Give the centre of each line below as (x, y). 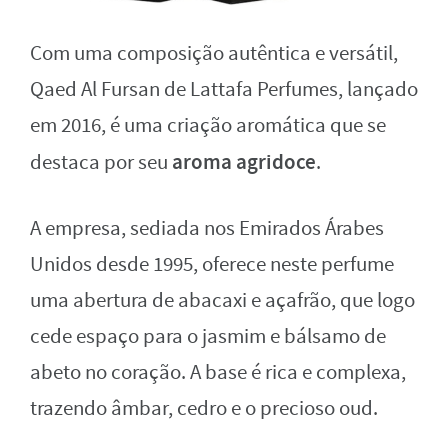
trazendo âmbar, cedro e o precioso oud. (204, 408)
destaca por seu (101, 162)
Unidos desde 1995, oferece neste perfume (212, 264)
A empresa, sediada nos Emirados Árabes (207, 228)
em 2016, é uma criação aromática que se (208, 125)
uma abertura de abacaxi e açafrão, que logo (222, 300)
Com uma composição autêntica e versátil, (214, 53)
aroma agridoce (244, 161)
